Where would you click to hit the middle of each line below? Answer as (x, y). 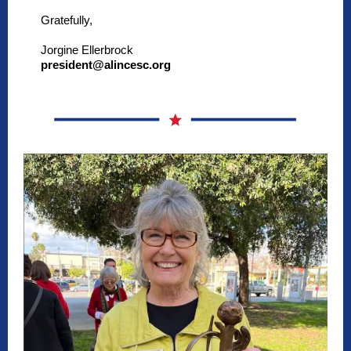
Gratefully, (68, 20)
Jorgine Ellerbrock (87, 50)
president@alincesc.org (106, 65)
